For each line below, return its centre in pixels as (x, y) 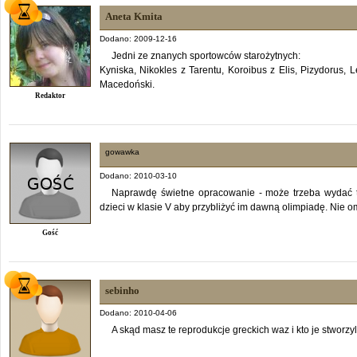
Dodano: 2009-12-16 (138, 38)
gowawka (122, 151)
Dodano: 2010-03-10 (138, 175)
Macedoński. (127, 84)
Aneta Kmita (134, 16)
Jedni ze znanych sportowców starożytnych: (206, 55)
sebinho (122, 290)
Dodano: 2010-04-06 (138, 312)
